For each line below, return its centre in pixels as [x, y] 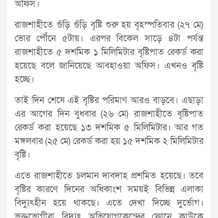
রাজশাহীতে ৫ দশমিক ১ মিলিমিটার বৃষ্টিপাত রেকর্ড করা [109, 52]
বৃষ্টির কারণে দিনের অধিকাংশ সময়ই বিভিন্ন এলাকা [109, 189]
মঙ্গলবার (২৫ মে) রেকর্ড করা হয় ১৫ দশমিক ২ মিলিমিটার [109, 141]
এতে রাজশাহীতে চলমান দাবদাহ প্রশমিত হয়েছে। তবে [109, 176]
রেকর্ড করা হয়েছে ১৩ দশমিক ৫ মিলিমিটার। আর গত [109, 127]
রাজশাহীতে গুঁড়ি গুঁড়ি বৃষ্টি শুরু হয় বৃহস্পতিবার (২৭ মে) [109, 25]
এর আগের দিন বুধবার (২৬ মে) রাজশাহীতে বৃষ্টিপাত [109, 114]
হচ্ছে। [24, 79]
